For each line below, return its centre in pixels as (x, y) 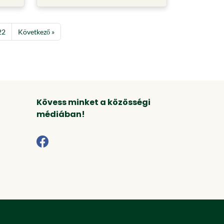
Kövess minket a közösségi (93, 102)
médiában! (61, 114)
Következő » (36, 31)
